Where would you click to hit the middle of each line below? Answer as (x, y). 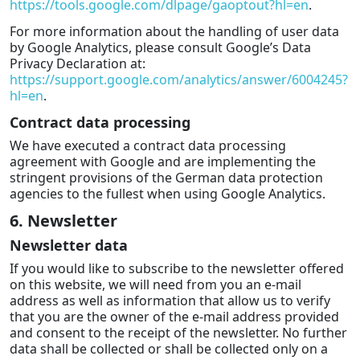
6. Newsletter (63, 221)
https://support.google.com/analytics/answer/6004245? (179, 79)
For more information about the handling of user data (174, 31)
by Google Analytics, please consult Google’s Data (160, 47)
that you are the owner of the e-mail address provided (174, 317)
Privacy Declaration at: (78, 63)
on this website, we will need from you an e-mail (155, 285)
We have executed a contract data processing (148, 145)
